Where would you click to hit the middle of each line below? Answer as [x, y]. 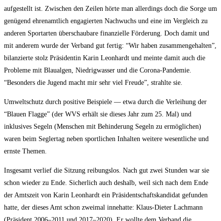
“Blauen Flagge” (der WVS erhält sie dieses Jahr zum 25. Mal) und [98, 114]
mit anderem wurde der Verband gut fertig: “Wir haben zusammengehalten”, [110, 46]
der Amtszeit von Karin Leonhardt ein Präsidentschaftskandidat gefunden [106, 195]
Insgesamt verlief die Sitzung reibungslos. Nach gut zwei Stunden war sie [107, 171]
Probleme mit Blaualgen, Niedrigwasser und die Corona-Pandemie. [98, 71]
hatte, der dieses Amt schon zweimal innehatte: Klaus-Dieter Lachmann [103, 208]
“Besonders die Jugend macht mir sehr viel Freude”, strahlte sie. [93, 83]
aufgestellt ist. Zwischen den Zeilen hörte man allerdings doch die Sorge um [110, 9]
